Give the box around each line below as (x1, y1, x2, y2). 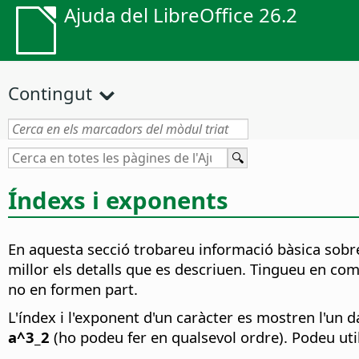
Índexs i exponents (8, 184, 228, 216)
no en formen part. (8, 279, 138, 300)
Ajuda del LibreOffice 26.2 (64, 2, 297, 28)
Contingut (8, 81, 92, 105)
